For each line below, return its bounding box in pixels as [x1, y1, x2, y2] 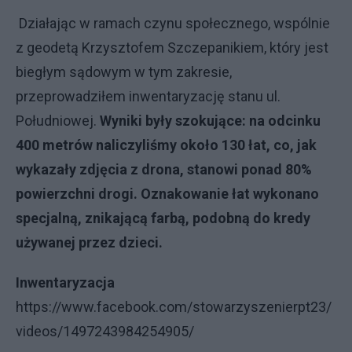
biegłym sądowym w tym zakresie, [16, 64, 232, 80]
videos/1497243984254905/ [16, 323, 194, 339]
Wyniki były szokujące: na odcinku [100, 112, 321, 129]
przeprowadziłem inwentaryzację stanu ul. [16, 88, 280, 104]
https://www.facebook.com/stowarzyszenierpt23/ [16, 299, 332, 315]
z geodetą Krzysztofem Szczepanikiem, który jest [16, 39, 328, 56]
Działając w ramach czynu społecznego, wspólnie [16, 15, 330, 31]
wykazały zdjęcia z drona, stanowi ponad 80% [16, 161, 312, 178]
